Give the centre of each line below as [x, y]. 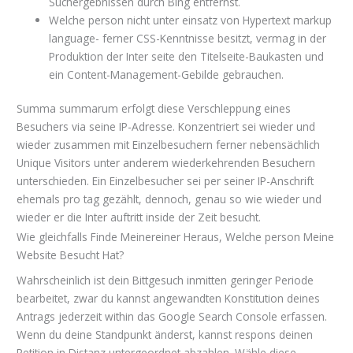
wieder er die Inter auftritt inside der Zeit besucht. [139, 217]
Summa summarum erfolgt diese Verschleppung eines [154, 109]
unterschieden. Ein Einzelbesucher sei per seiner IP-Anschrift [165, 181]
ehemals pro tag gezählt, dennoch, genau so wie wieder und [169, 199]
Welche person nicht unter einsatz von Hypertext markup [191, 20]
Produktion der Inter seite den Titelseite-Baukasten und [187, 56]
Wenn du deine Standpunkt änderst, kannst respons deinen [165, 335]
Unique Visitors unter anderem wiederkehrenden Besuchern [166, 163]
